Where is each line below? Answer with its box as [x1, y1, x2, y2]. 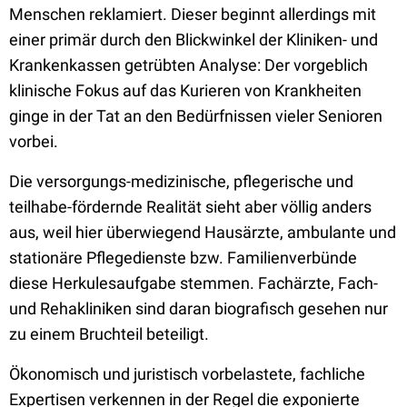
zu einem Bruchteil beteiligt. [9, 324, 219, 343]
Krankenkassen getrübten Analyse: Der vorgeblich [9, 55, 368, 74]
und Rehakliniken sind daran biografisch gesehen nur [9, 299, 388, 318]
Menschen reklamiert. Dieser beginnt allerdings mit [9, 5, 376, 24]
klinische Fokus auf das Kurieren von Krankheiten [9, 81, 362, 100]
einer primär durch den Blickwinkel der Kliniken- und [9, 30, 378, 49]
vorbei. [9, 132, 58, 151]
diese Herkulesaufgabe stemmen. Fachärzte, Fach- [9, 273, 378, 293]
